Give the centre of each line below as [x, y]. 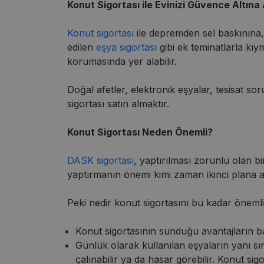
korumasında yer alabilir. [122, 61]
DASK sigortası [100, 160]
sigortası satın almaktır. [118, 103]
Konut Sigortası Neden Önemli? [140, 132]
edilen [82, 47]
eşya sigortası [126, 47]
